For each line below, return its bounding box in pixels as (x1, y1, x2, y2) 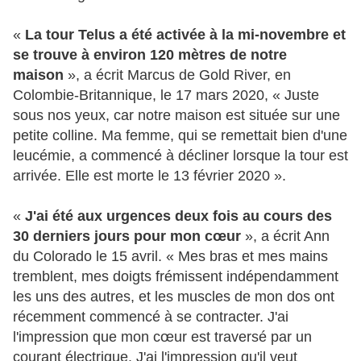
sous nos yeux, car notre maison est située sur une (13, 106, 340, 123)
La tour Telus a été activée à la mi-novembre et (25, 26, 346, 43)
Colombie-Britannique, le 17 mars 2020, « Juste (13, 86, 319, 103)
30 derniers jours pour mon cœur (13, 227, 245, 244)
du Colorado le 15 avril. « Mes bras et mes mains (13, 247, 328, 264)
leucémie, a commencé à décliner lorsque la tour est (13, 147, 348, 164)
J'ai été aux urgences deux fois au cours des (25, 207, 332, 224)
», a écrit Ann (245, 227, 330, 244)
